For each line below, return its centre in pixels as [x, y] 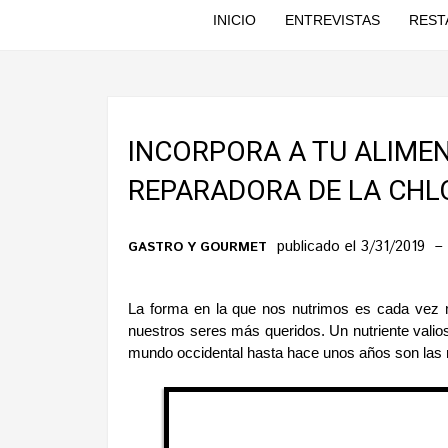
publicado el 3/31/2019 [353, 246]
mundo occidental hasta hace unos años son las [287, 353]
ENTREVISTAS [332, 20]
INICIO [234, 20]
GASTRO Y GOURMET [197, 247]
